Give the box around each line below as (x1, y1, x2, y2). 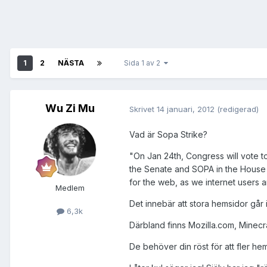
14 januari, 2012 (157, 104, 215, 114)
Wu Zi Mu (45, 102, 95, 115)
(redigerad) (217, 104, 259, 114)
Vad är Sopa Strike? (129, 129, 207, 140)
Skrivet (129, 104, 157, 114)
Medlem (55, 183, 85, 193)
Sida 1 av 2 (124, 58, 164, 68)
